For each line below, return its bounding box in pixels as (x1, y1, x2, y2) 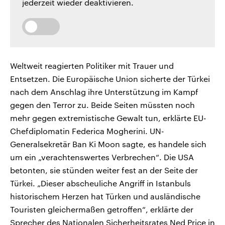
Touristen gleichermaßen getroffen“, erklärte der (10, 204, 193, 214)
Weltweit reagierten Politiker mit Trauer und (10, 61, 174, 71)
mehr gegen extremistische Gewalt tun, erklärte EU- (10, 113, 206, 123)
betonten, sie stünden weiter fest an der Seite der (10, 165, 198, 175)
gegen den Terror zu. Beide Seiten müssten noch (10, 100, 195, 110)
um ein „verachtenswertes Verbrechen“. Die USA (10, 152, 194, 162)
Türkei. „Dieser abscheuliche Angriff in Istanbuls (10, 178, 191, 188)
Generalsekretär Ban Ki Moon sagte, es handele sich (10, 139, 206, 149)
